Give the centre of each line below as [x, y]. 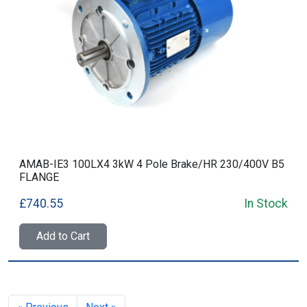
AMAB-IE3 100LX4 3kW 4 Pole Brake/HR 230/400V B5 [152, 164]
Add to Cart [63, 236]
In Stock [266, 204]
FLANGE [39, 177]
